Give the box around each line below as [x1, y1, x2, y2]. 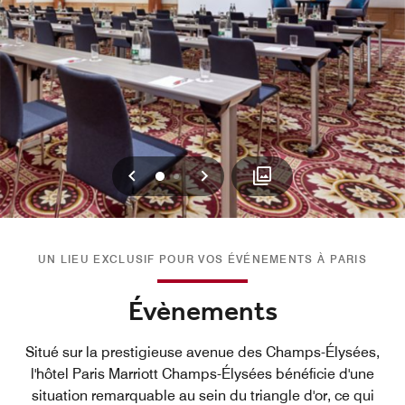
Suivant [202, 161, 277, 188]
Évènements [127, 290, 278, 334]
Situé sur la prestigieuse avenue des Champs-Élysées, [25, 343, 380, 361]
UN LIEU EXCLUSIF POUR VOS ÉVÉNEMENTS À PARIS [37, 251, 368, 266]
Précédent [130, 161, 231, 188]
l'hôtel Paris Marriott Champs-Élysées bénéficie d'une [31, 364, 374, 382]
